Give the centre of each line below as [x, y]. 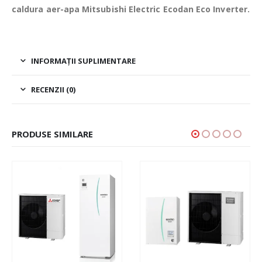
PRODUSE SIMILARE [52, 134]
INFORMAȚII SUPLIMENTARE [83, 61]
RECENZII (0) [53, 90]
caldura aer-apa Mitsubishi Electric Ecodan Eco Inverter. [131, 9]
